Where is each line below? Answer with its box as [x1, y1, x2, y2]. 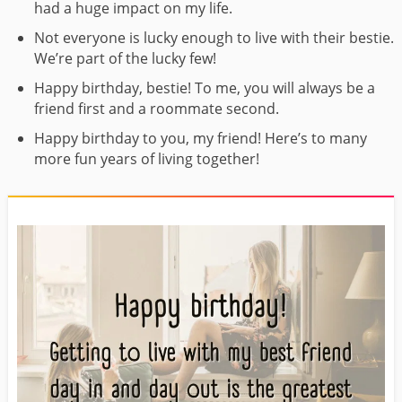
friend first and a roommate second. [34, 99, 279, 119]
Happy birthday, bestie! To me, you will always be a [34, 78, 375, 99]
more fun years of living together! [34, 149, 259, 170]
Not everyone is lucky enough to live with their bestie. [34, 28, 394, 48]
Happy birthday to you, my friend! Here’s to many [34, 128, 367, 149]
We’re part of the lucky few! [34, 48, 216, 69]
